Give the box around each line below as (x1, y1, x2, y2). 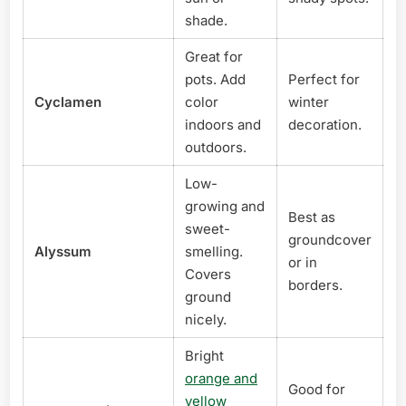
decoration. (288, 115, 362, 133)
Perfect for (288, 70, 360, 88)
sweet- (185, 219, 230, 237)
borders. (288, 275, 343, 294)
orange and (185, 369, 257, 387)
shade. (185, 11, 227, 29)
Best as (288, 208, 335, 226)
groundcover (288, 230, 372, 248)
